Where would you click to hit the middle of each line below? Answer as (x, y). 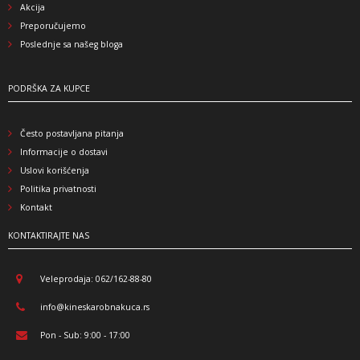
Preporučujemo (53, 25)
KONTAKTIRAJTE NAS (49, 235)
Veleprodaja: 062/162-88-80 (98, 278)
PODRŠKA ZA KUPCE (49, 88)
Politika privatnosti (58, 188)
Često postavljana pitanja (72, 133)
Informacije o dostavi (64, 151)
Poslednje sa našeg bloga (72, 44)
